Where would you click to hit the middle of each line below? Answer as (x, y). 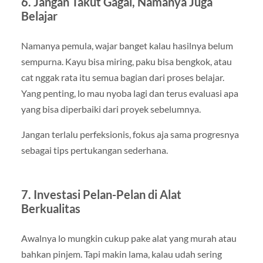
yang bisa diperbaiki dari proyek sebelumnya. (111, 109)
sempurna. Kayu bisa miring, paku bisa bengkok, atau (126, 61)
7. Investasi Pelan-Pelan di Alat (101, 194)
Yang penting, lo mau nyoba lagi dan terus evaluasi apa (129, 93)
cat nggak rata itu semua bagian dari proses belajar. (122, 77)
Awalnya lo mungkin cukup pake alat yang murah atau (129, 238)
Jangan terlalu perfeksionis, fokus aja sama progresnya (130, 134)
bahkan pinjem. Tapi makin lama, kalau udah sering (121, 254)
